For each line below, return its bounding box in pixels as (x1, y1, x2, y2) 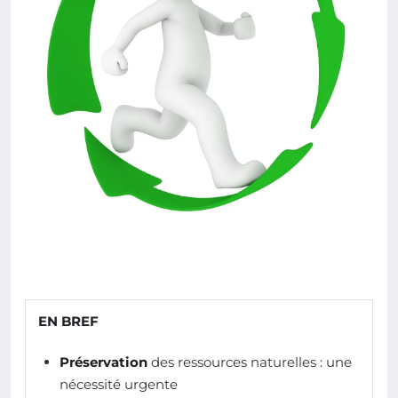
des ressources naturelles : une (147, 354, 352, 370)
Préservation (60, 354, 147, 370)
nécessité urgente (60, 376, 178, 393)
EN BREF (38, 313, 99, 330)
